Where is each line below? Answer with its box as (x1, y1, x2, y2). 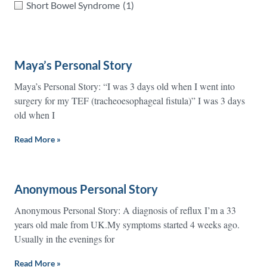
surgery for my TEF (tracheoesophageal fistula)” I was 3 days (14, 94, 245, 107)
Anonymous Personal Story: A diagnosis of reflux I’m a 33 (14, 204, 236, 216)
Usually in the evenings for (14, 232, 114, 245)
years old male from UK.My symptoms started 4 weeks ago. (14, 218, 240, 231)
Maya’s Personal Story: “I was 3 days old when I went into (14, 80, 235, 92)
